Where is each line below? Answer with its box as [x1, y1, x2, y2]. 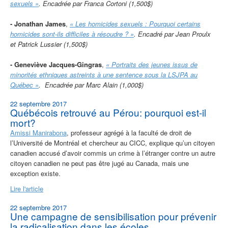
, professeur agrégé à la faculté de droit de [67, 128, 191, 138]
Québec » [10, 80, 39, 90]
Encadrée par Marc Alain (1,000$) [43, 80, 144, 90]
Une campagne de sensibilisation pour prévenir [10, 209, 216, 223]
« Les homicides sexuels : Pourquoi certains [70, 19, 201, 29]
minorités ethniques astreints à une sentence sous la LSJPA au [10, 70, 197, 80]
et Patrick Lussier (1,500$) [10, 39, 88, 49]
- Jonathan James [10, 19, 66, 29]
